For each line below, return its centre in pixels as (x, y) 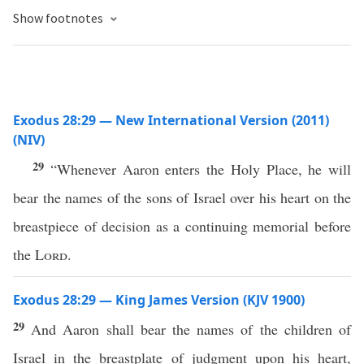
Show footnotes (59, 18)
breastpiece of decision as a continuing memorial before (182, 226)
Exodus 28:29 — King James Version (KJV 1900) (159, 300)
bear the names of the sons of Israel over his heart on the (182, 197)
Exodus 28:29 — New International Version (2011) (171, 120)
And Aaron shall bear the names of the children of (191, 329)
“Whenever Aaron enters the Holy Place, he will (200, 169)
